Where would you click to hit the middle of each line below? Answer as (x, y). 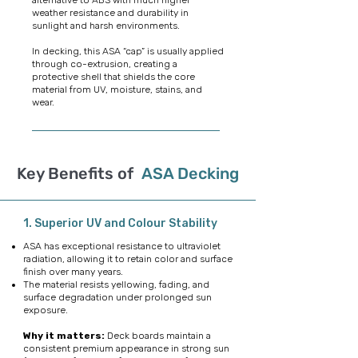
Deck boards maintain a (159, 336)
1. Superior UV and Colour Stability (120, 223)
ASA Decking (188, 173)
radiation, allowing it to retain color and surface (128, 259)
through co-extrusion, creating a (105, 64)
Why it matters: (65, 336)
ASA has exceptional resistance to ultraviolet (122, 246)
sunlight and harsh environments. (108, 26)
